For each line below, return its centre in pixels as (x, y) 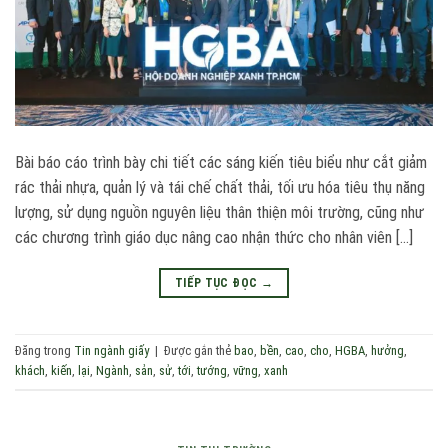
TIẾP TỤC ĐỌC (217, 282)
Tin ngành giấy (111, 350)
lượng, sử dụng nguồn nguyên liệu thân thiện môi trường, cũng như (219, 212)
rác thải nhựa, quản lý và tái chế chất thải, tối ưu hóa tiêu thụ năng (220, 187)
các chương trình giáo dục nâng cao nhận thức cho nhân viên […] (214, 237)
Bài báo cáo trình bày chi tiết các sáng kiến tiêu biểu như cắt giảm (221, 162)
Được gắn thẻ (199, 350)
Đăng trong (44, 350)
